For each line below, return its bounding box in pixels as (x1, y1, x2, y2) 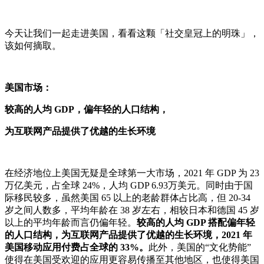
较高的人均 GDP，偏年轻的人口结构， (5, 104, 169, 114)
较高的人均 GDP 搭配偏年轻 (137, 217, 255, 227)
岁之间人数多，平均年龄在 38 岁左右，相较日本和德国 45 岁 (5, 204, 259, 215)
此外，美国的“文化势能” (148, 242, 251, 252)
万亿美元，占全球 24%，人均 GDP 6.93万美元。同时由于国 (5, 180, 253, 190)
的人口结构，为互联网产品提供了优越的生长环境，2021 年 (5, 229, 252, 240)
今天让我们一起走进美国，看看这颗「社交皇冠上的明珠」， (5, 28, 259, 38)
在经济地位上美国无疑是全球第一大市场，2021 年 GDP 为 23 (5, 167, 259, 178)
